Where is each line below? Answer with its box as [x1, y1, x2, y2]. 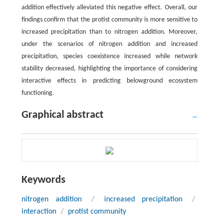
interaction [21, 207, 56, 216]
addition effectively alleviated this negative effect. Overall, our [21, 3, 198, 11]
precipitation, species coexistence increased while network [21, 52, 198, 60]
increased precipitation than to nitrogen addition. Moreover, [21, 28, 198, 36]
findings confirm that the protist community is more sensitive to [21, 16, 198, 23]
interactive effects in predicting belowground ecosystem [21, 77, 198, 85]
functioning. [21, 89, 54, 97]
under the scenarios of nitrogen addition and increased [21, 40, 198, 48]
